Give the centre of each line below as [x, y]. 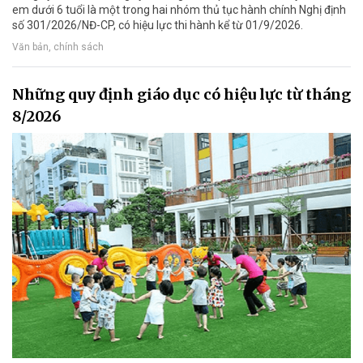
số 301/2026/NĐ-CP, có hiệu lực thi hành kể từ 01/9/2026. [158, 25]
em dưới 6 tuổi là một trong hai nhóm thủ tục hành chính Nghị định [179, 9]
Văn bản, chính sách [58, 47]
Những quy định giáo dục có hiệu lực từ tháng [181, 94]
